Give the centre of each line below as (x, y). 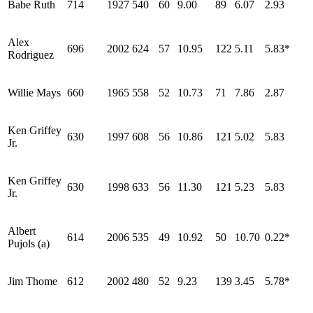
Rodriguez (31, 54)
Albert (22, 231)
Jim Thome (32, 281)
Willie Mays (34, 92)
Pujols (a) (29, 243)
